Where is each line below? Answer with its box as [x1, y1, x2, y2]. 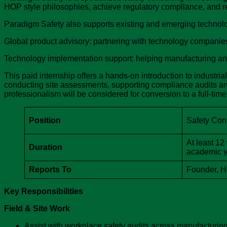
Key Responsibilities [4, 187, 83, 196]
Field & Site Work [4, 204, 70, 213]
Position [29, 116, 61, 125]
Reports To [29, 165, 71, 174]
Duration [29, 143, 62, 152]
